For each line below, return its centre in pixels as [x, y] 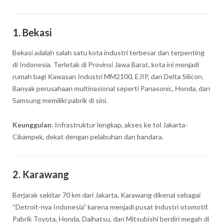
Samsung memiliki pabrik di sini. [60, 101]
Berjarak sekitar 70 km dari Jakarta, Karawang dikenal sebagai [106, 195]
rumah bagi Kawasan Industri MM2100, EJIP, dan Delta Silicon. [108, 77]
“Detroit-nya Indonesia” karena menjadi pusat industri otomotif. [110, 207]
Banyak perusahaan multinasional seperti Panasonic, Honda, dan [111, 89]
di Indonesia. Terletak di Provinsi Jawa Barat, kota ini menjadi [106, 65]
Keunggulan [32, 125]
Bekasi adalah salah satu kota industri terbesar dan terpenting [108, 53]
